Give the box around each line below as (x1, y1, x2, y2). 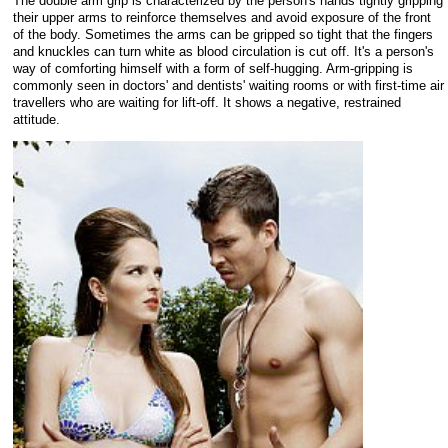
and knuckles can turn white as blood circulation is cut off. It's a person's (13, 43, 434, 59)
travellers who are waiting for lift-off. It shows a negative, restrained (13, 94, 401, 110)
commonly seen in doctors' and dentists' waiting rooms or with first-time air (13, 77, 444, 93)
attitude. (13, 111, 60, 127)
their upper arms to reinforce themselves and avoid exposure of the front (13, 9, 431, 25)
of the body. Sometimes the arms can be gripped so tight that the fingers (13, 26, 433, 42)
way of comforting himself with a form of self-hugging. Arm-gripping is (13, 60, 413, 76)
